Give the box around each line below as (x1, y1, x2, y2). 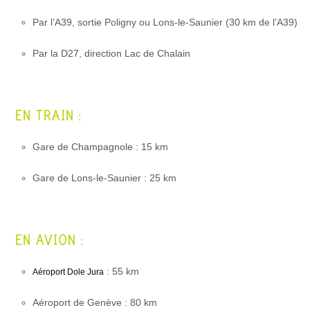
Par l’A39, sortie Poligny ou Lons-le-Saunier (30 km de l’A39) (33, 17, 298, 28)
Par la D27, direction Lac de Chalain (33, 48, 190, 59)
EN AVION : (15, 232, 84, 249)
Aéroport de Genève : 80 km (33, 297, 157, 308)
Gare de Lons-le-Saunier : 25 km (33, 172, 176, 183)
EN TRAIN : (15, 107, 82, 125)
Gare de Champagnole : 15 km (33, 141, 168, 152)
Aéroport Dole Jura (33, 267, 104, 277)
